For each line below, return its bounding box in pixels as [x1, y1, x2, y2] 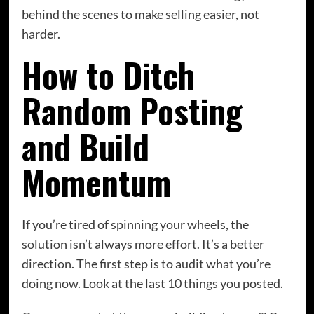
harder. [21, 26, 60, 42]
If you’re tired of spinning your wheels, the [21, 217, 249, 233]
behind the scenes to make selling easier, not [21, 6, 259, 22]
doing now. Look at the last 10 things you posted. [21, 275, 283, 292]
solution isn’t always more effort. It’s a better [21, 236, 264, 252]
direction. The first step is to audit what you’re [21, 256, 271, 272]
